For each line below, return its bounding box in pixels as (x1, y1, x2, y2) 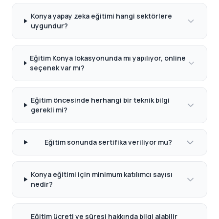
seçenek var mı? (30, 63, 85, 72)
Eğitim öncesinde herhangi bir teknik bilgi (30, 95, 170, 105)
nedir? (31, 179, 53, 189)
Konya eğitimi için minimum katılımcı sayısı (31, 170, 173, 179)
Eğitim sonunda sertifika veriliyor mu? (44, 137, 172, 147)
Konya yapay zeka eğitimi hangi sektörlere (30, 11, 172, 21)
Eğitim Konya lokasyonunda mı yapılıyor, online (30, 53, 186, 63)
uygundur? (30, 21, 68, 30)
